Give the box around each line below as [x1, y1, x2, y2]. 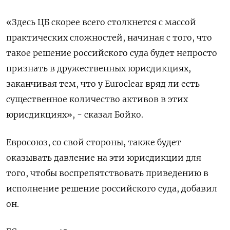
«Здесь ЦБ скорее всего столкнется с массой [6, 17, 196, 27]
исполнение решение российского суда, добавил [6, 183, 217, 194]
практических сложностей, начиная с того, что [6, 32, 212, 43]
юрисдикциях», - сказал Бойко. [6, 109, 143, 120]
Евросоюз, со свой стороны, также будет [6, 137, 181, 147]
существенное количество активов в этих [6, 94, 188, 104]
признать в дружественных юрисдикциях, [6, 63, 191, 73]
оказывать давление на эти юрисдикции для [6, 152, 201, 163]
